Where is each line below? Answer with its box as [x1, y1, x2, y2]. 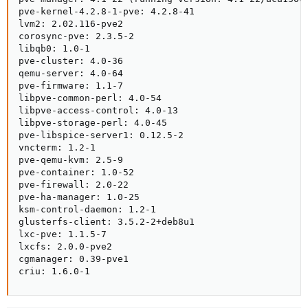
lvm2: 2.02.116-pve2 [19, 19, 123, 29]
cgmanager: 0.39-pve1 [19, 254, 129, 264]
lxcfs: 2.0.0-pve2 [19, 241, 112, 252]
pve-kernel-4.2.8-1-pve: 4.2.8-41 [19, 6, 195, 16]
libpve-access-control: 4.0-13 [19, 105, 178, 115]
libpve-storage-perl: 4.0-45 [19, 118, 167, 128]
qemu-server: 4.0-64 [19, 68, 123, 78]
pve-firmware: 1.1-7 [19, 80, 123, 91]
